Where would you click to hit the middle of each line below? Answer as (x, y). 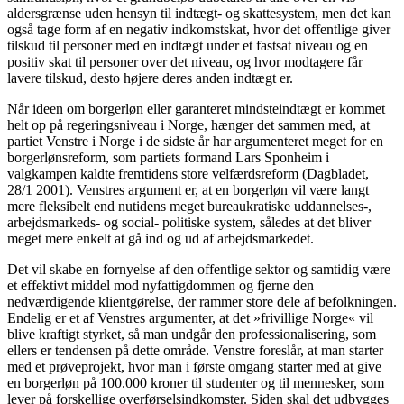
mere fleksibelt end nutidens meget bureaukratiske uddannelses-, (189, 207)
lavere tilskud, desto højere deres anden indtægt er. (150, 78)
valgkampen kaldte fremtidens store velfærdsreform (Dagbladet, (188, 174)
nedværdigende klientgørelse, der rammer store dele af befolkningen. (202, 302)
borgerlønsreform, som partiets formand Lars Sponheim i (168, 158)
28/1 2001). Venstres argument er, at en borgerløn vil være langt (188, 190)
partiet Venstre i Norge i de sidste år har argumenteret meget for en (195, 142)
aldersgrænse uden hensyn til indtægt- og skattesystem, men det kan (199, 14)
